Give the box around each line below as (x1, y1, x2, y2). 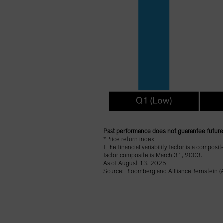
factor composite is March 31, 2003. (103, 152, 203, 159)
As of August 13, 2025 (103, 160, 167, 167)
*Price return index (103, 136, 155, 143)
